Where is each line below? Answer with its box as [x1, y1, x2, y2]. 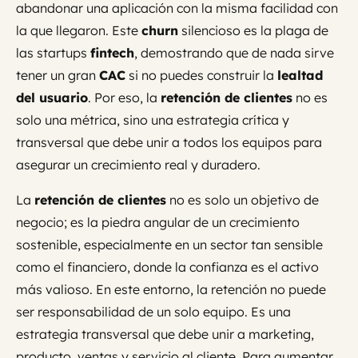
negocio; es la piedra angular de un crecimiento [16, 214, 300, 231]
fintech [90, 45, 134, 62]
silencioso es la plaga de [178, 22, 328, 39]
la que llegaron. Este [16, 22, 141, 39]
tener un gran [16, 67, 99, 84]
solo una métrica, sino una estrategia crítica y [16, 112, 289, 129]
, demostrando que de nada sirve [134, 45, 334, 62]
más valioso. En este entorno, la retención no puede [16, 281, 326, 298]
